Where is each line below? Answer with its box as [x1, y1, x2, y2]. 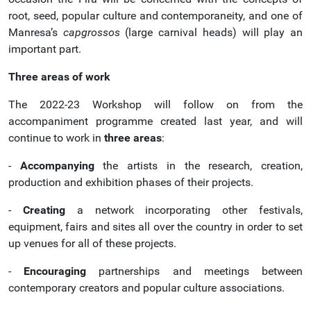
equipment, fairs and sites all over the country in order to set [8, 220, 303, 233]
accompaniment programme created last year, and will [8, 115, 303, 128]
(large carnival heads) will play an [125, 26, 303, 39]
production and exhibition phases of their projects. [8, 176, 253, 189]
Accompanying [19, 159, 103, 172]
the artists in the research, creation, [103, 159, 303, 172]
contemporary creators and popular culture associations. [8, 281, 285, 294]
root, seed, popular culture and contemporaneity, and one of [8, 9, 303, 22]
